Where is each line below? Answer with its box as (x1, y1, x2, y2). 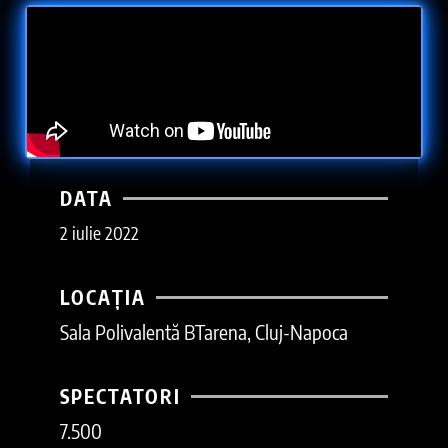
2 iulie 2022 (60, 220, 139, 244)
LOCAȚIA (60, 284, 146, 309)
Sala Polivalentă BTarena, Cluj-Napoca (60, 318, 348, 344)
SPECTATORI (60, 383, 181, 408)
